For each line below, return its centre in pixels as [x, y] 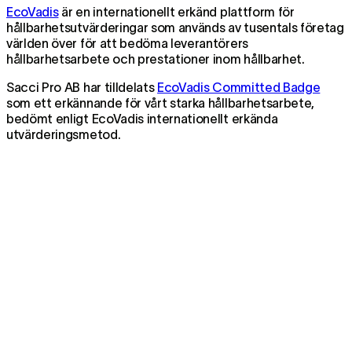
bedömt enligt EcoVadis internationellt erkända [142, 118]
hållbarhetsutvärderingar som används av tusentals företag [175, 27]
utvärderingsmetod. [64, 134]
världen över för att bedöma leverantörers [127, 43]
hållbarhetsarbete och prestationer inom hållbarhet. [156, 59]
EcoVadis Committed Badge [239, 87]
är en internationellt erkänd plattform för [176, 11]
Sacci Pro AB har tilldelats [82, 87]
